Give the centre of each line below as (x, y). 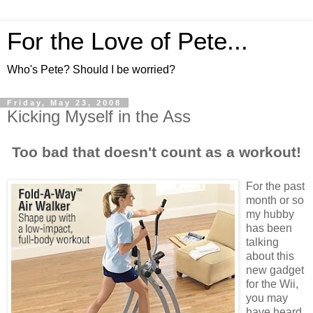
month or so (275, 200)
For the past (275, 186)
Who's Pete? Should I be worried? (91, 70)
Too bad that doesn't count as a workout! (156, 152)
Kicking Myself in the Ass (99, 116)
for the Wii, (272, 284)
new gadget (275, 270)
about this (270, 256)
